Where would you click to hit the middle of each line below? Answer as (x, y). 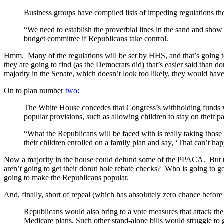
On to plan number (35, 90)
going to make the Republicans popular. (66, 177)
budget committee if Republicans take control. (96, 38)
